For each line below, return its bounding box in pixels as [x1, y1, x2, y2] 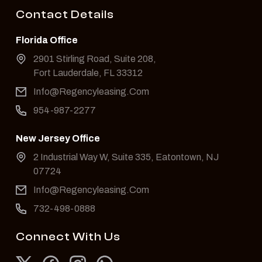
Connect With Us [16, 230, 120, 244]
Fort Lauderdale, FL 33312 [33, 68, 143, 78]
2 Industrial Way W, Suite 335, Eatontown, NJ [33, 152, 219, 163]
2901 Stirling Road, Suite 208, [33, 54, 156, 64]
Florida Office [16, 35, 78, 46]
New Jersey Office [16, 133, 100, 144]
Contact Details [16, 8, 114, 22]
